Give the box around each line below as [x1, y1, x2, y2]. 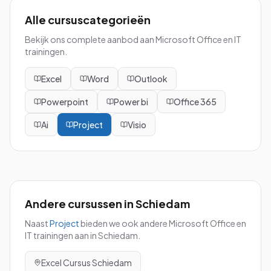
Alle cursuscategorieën [25, 13, 151, 27]
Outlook [134, 73, 168, 84]
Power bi [114, 96, 148, 107]
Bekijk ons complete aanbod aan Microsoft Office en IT [25, 34, 241, 45]
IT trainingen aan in [25, 230, 98, 241]
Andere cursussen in [25, 197, 135, 211]
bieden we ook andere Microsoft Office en [79, 218, 246, 229]
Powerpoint [41, 96, 88, 107]
